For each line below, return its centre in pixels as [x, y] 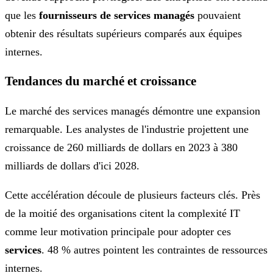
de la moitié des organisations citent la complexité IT [122, 213]
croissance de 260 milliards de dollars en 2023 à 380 [121, 147]
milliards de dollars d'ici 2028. [72, 165]
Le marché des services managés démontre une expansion [133, 111]
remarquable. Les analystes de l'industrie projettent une [127, 129]
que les [22, 15]
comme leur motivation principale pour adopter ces [118, 231]
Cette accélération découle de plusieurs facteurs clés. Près [133, 195]
